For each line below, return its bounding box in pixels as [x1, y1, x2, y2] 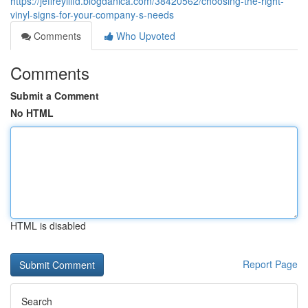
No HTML [10, 106, 54, 120]
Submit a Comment [10, 89, 99, 102]
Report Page [243, 257, 298, 271]
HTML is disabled [10, 219, 86, 232]
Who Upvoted [113, 29, 175, 43]
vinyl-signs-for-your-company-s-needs [10, 8, 174, 21]
